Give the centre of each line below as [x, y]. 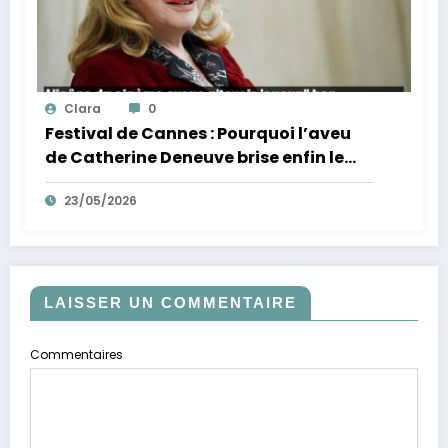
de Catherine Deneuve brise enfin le [194, 157]
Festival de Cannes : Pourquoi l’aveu [198, 133]
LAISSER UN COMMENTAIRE [170, 302]
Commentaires [76, 354]
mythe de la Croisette [137, 181]
